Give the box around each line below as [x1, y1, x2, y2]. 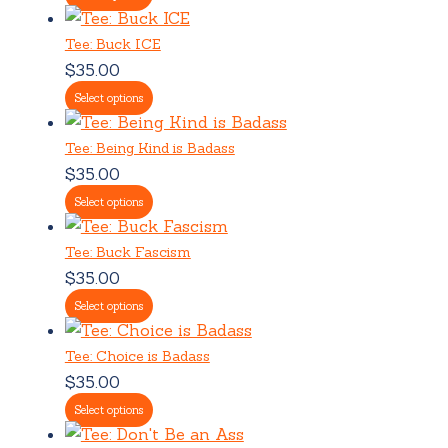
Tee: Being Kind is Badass [64, 138, 235, 157]
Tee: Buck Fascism [64, 242, 191, 261]
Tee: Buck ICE [64, 34, 161, 53]
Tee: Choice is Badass [64, 346, 210, 365]
